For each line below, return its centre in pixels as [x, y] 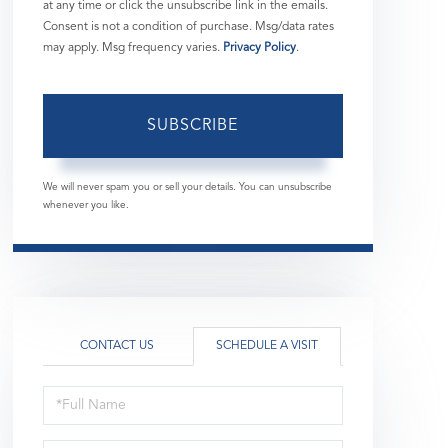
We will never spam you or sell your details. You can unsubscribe [187, 186]
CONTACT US [116, 345]
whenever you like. [85, 204]
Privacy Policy [259, 47]
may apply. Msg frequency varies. [132, 47]
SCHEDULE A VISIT [266, 345]
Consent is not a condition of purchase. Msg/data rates [188, 26]
